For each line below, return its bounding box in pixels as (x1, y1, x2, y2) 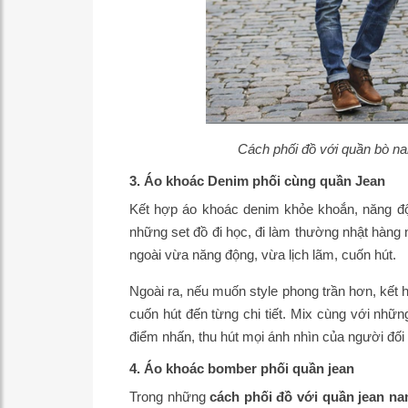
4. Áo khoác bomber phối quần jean (129, 361, 354, 377)
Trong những (129, 389, 210, 405)
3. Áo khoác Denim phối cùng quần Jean (129, 173, 385, 189)
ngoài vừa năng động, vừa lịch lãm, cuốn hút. (129, 247, 396, 263)
